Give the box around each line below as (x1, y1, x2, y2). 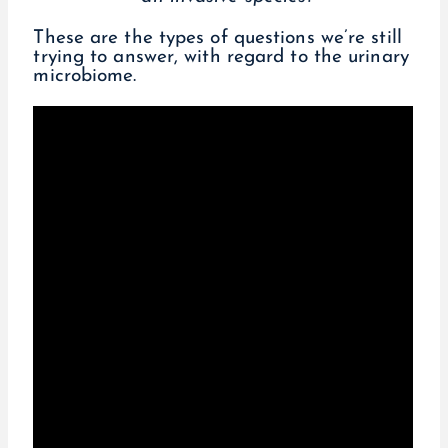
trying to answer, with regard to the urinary (33, 48, 409, 68)
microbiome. (33, 67, 137, 87)
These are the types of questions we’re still (33, 29, 402, 49)
